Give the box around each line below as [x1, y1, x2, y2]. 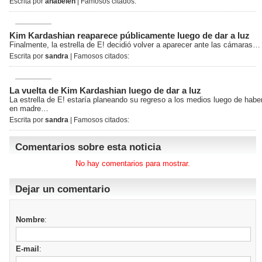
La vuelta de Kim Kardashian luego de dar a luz [9, 85, 201, 95]
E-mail [16, 244, 39, 253]
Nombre [16, 215, 44, 224]
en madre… [9, 104, 49, 113]
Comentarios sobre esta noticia [15, 142, 161, 153]
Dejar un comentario [15, 184, 110, 195]
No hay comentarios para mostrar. [75, 159, 190, 168]
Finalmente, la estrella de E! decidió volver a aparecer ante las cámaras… [9, 40, 260, 49]
